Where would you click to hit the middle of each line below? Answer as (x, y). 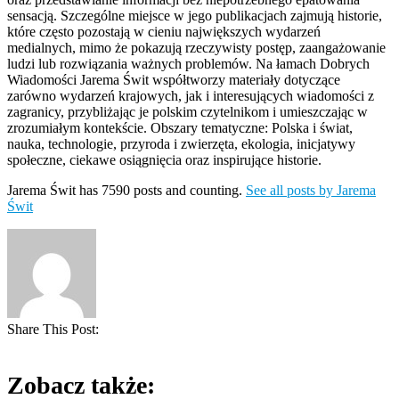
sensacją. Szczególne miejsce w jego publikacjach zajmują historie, (195, 16)
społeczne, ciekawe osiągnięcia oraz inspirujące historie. (164, 160)
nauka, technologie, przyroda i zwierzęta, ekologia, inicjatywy (181, 144)
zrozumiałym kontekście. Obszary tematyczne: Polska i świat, (180, 128)
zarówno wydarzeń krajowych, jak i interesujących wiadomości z (191, 96)
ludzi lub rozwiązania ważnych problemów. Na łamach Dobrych (188, 64)
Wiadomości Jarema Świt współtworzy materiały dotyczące (174, 80)
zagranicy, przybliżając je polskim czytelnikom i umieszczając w (187, 112)
